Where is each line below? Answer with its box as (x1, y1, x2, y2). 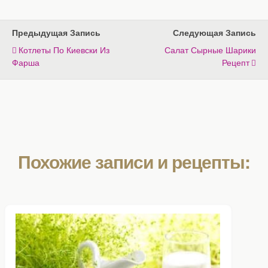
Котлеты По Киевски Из (19, 42, 109, 56)
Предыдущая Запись (12, 26, 100, 38)
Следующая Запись (173, 26, 256, 38)
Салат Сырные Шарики (165, 42, 256, 56)
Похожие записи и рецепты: (18, 148, 250, 174)
